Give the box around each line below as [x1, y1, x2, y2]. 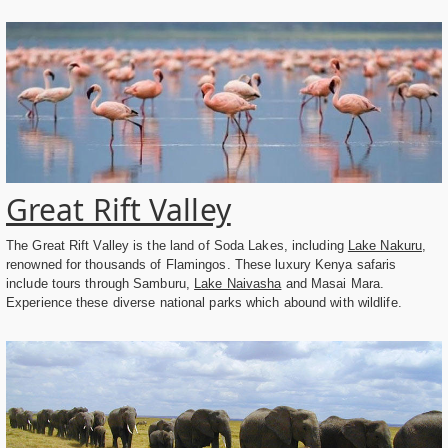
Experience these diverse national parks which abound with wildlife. [6, 295, 402, 311]
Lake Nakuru [347, 238, 423, 254]
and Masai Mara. [281, 276, 385, 292]
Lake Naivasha [194, 276, 282, 292]
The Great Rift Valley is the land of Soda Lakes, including [6, 238, 348, 254]
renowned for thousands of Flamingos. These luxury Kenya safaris [6, 257, 397, 273]
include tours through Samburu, [6, 276, 195, 292]
